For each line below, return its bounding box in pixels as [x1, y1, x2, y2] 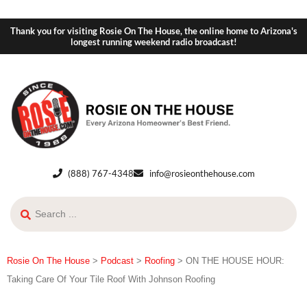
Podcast [101, 255, 134, 266]
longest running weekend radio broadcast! [70, 36, 237, 47]
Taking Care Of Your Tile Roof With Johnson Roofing [7, 273, 215, 284]
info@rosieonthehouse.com [149, 167, 255, 179]
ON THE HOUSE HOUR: [186, 255, 284, 266]
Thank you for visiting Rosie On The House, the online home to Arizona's [10, 25, 297, 36]
